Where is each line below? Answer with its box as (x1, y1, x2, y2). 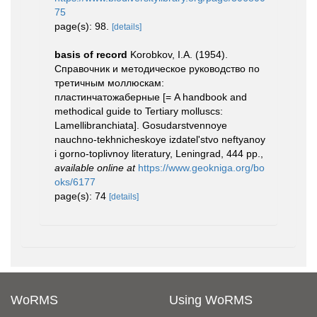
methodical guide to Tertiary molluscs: (54, 105, 223, 117)
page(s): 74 (54, 190, 109, 202)
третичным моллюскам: (54, 77, 164, 88)
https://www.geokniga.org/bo (138, 162, 265, 173)
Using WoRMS (169, 293, 253, 307)
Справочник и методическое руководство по (54, 63, 260, 74)
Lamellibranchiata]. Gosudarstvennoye (54, 120, 227, 131)
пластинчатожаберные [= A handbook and (54, 91, 247, 103)
